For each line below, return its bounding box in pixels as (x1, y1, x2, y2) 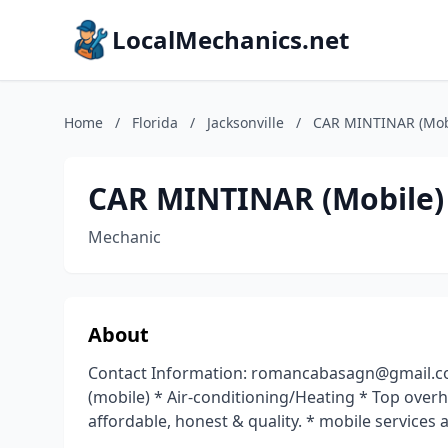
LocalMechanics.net (112, 23, 349, 56)
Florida (132, 113, 178, 132)
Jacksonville (207, 113, 284, 132)
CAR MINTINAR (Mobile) (88, 178, 444, 219)
